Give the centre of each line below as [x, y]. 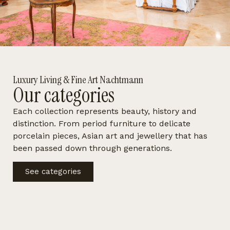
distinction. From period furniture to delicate [102, 123]
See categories [53, 171]
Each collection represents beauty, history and [105, 111]
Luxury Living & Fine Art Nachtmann [78, 79]
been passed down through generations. [92, 148]
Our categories [64, 95]
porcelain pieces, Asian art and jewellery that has [110, 136]
